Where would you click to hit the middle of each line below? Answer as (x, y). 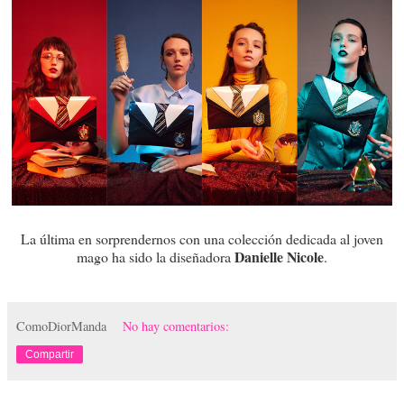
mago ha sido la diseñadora (156, 256)
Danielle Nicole (279, 256)
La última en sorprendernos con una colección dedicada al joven (202, 238)
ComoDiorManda (61, 326)
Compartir (50, 354)
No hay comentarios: (176, 326)
